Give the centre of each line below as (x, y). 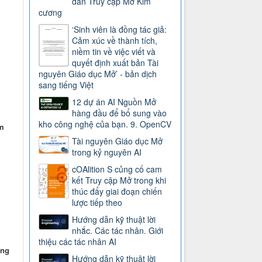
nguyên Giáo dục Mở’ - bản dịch (98, 74)
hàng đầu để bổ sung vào (120, 113)
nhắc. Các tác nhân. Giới (118, 231)
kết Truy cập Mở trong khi (119, 180)
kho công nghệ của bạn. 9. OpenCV (105, 124)
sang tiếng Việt (66, 85)
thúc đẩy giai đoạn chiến (117, 192)
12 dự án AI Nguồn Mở (114, 102)
